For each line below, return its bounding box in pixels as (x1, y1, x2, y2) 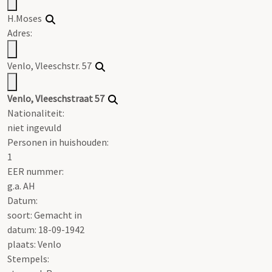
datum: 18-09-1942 (7, 223, 84, 236)
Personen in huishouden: (7, 135, 109, 148)
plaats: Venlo (7, 237, 61, 250)
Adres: (7, 26, 32, 39)
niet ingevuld (7, 121, 61, 134)
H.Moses (7, 12, 46, 24)
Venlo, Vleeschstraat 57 (7, 92, 104, 104)
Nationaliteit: (7, 106, 64, 119)
